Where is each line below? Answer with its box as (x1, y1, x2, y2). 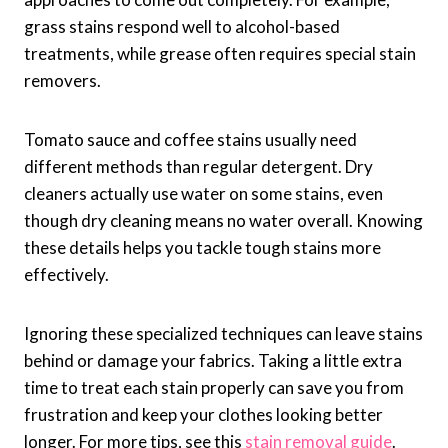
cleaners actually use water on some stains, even (24, 183, 383, 205)
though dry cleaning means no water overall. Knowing (24, 210, 423, 232)
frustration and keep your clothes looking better (24, 404, 383, 426)
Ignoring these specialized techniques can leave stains (24, 323, 423, 345)
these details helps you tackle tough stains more (24, 237, 381, 259)
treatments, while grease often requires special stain (24, 43, 416, 65)
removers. (24, 70, 101, 92)
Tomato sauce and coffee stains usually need (24, 129, 357, 151)
